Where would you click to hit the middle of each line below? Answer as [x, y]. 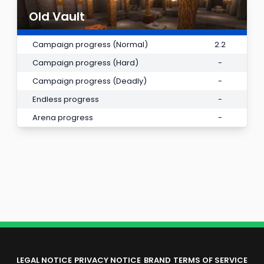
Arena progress [63, 117]
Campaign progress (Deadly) [90, 81]
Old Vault [57, 16]
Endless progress [66, 99]
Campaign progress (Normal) [90, 44]
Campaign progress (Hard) [85, 62]
